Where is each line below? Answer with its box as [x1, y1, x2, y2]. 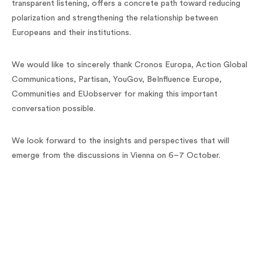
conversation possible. [12, 105, 95, 113]
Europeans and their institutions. [12, 29, 131, 37]
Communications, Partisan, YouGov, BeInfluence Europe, [12, 75, 222, 84]
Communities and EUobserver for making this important [12, 90, 218, 99]
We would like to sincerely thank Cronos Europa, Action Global [12, 61, 247, 70]
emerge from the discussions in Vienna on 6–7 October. [12, 151, 220, 160]
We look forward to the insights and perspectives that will [12, 137, 229, 146]
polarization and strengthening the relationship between [12, 14, 218, 23]
